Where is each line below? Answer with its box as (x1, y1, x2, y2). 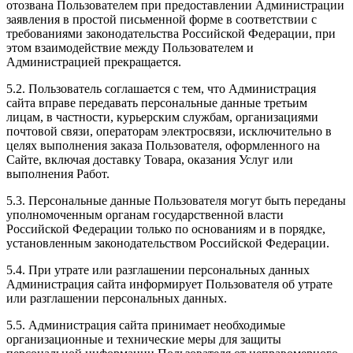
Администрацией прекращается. (6, 54, 181, 69)
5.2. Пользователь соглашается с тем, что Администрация (6, 81, 316, 95)
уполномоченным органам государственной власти (6, 207, 284, 221)
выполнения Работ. (6, 166, 110, 180)
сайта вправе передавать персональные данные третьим (6, 95, 307, 110)
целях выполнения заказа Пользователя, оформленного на (6, 138, 320, 152)
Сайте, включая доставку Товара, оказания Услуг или (6, 152, 293, 166)
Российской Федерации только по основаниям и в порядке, (6, 221, 325, 236)
